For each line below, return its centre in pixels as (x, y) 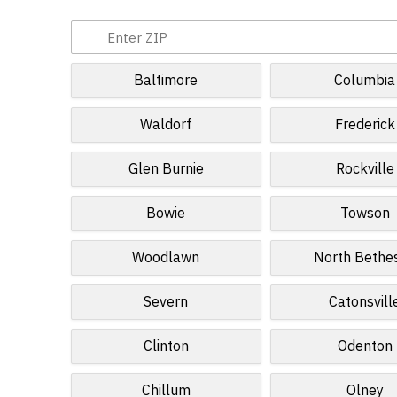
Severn (166, 302)
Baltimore (166, 81)
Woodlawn (166, 258)
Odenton (365, 346)
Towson (365, 214)
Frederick (365, 125)
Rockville (365, 169)
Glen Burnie (166, 169)
